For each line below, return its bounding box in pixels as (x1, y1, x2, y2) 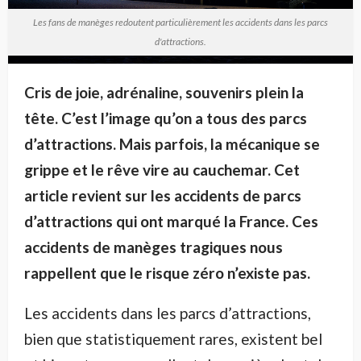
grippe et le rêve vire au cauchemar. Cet (24, 160, 300, 180)
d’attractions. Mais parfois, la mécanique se (24, 135, 320, 154)
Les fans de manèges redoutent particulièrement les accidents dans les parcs (33, 16, 328, 29)
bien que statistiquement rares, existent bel (24, 330, 322, 349)
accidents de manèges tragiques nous (24, 238, 283, 257)
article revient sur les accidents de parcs (24, 186, 301, 205)
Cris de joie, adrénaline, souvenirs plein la (24, 83, 304, 102)
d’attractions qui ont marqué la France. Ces (24, 212, 318, 231)
